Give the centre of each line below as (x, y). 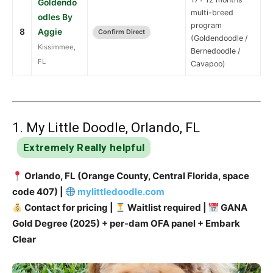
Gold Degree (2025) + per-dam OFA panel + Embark (126, 224)
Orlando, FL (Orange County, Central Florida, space (136, 176)
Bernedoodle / (215, 51)
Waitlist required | (167, 208)
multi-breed (212, 13)
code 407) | (39, 192)
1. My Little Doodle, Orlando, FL (106, 128)
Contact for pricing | (69, 208)
